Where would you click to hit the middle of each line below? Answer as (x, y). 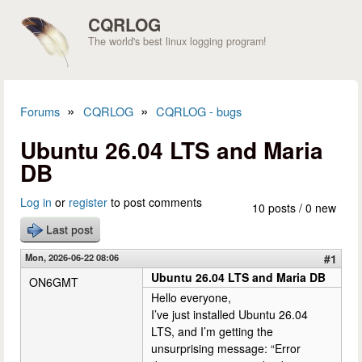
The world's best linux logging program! (177, 42)
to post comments (155, 202)
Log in (36, 202)
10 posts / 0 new (294, 208)
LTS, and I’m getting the (212, 331)
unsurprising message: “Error (226, 348)
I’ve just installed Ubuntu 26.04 (229, 314)
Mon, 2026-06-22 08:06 (72, 257)
